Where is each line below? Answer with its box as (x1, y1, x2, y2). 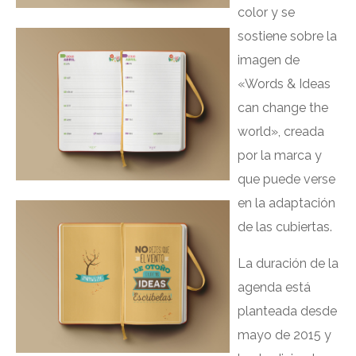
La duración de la (237, 256, 339, 271)
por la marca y (237, 148, 322, 163)
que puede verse (237, 172, 335, 187)
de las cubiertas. (237, 219, 332, 234)
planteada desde (237, 304, 337, 319)
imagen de (237, 52, 300, 68)
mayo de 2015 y (237, 327, 331, 342)
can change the (237, 100, 328, 115)
